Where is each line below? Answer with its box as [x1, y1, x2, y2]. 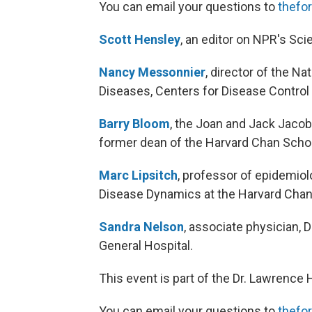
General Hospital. [99, 237, 193, 253]
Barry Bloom [99, 116, 170, 131]
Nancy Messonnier [99, 64, 205, 79]
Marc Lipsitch [99, 167, 178, 182]
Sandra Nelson [99, 219, 184, 234]
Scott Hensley [99, 31, 180, 47]
